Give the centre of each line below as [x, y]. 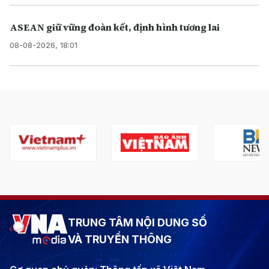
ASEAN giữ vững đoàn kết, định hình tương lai [115, 27]
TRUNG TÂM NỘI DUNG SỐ [138, 223]
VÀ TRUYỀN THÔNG [120, 240]
